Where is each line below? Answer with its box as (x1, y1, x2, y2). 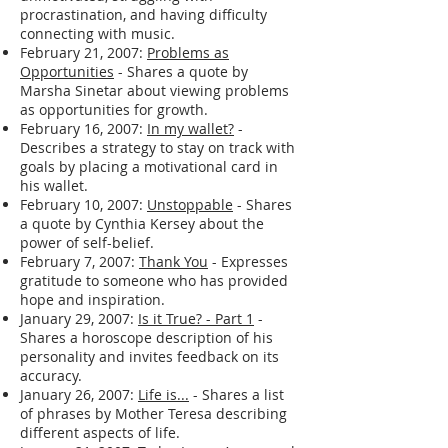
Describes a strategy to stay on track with (20, 137, 295, 157)
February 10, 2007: (20, 194, 147, 214)
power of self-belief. (20, 232, 154, 252)
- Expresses (208, 251, 288, 271)
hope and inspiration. (20, 289, 165, 309)
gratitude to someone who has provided (20, 270, 288, 290)
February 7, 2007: (20, 251, 139, 271)
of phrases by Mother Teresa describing (20, 403, 287, 423)
